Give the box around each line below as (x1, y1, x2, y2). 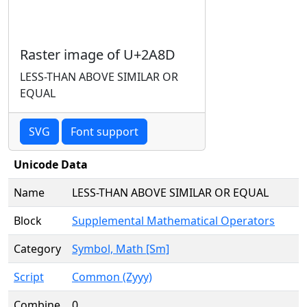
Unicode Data (14, 157, 88, 172)
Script (14, 269, 44, 284)
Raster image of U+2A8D (20, 45, 175, 64)
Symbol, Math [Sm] (72, 241, 169, 256)
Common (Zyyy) (72, 269, 152, 284)
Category (14, 241, 61, 256)
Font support (71, 124, 138, 139)
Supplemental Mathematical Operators (72, 213, 275, 228)
